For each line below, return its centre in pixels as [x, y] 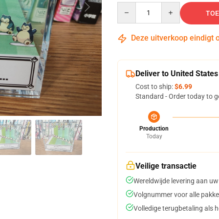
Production [154, 129]
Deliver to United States [177, 74]
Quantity [130, 6]
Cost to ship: [155, 87]
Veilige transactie [166, 166]
